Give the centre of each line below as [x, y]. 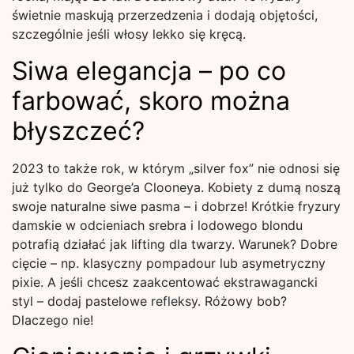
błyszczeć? [78, 131]
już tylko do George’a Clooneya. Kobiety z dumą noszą [176, 187]
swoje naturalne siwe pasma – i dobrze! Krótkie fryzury [176, 206]
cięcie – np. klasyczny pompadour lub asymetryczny [169, 263]
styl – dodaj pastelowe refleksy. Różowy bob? [149, 301]
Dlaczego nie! [53, 320]
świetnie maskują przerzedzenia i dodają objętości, [165, 15]
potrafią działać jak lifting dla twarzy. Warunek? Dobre [175, 244]
